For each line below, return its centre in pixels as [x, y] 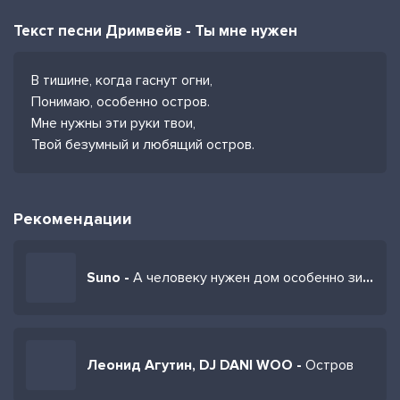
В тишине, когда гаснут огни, [122, 80]
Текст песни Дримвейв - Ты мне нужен [155, 31]
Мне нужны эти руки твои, [113, 123]
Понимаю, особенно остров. [121, 102]
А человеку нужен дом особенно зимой [248, 278]
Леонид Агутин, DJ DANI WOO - [196, 365]
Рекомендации [73, 219]
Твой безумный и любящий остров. [143, 145]
